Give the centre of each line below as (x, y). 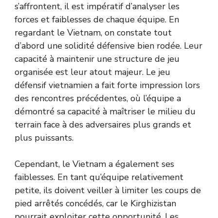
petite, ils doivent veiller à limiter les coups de (108, 190)
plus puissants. (44, 138)
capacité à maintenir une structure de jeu (97, 59)
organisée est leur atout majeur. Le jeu (92, 72)
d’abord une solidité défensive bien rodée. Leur (109, 46)
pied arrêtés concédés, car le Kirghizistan (95, 203)
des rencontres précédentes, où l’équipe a (98, 98)
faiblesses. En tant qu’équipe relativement (99, 177)
